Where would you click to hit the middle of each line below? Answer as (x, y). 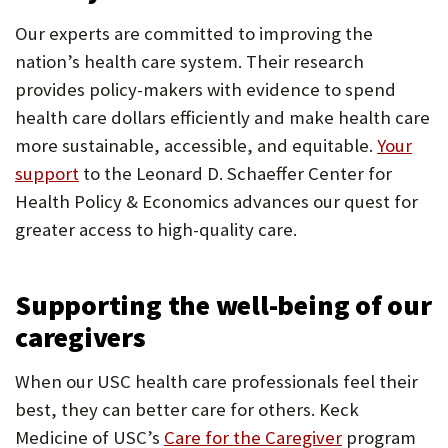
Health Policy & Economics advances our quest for (216, 202)
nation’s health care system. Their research (189, 62)
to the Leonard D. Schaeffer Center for (235, 174)
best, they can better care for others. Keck (187, 410)
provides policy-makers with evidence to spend (205, 90)
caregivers (80, 337)
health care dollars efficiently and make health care (222, 118)
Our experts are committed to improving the (194, 34)
